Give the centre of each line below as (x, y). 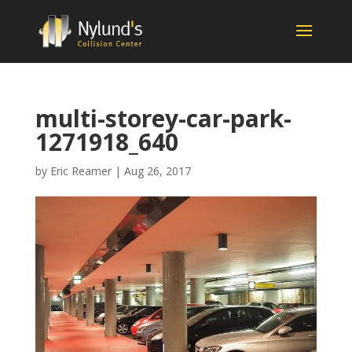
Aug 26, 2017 (157, 171)
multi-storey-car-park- (163, 118)
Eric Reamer (81, 171)
